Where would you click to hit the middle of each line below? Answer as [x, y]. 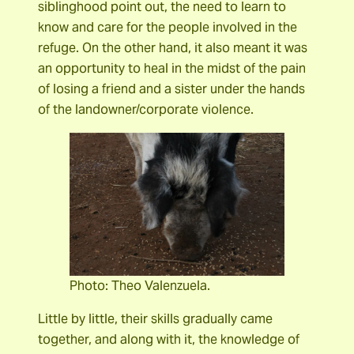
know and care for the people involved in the [168, 27]
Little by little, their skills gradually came [155, 319]
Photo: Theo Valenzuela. [140, 286]
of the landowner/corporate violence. [146, 109]
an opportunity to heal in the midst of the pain [172, 68]
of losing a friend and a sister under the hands [171, 88]
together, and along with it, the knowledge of [169, 340]
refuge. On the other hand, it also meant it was [173, 47]
